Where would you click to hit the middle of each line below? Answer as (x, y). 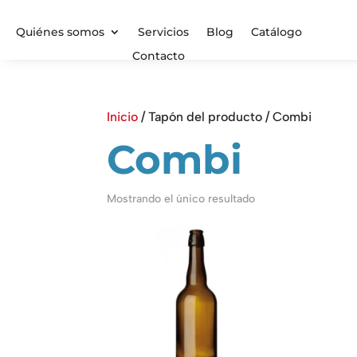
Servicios (163, 32)
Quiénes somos (60, 32)
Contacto (159, 56)
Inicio (123, 117)
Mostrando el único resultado (181, 199)
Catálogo (276, 32)
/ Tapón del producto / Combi (225, 117)
